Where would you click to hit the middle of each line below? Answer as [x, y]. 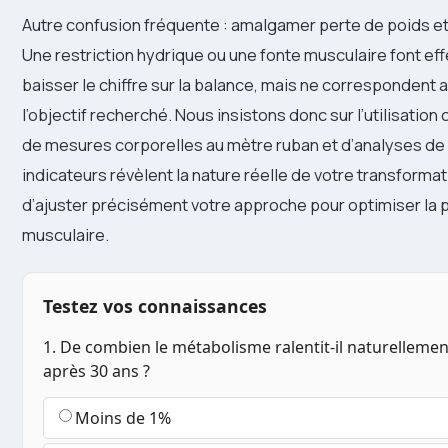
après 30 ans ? [96, 371]
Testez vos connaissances [155, 306]
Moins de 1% [123, 418]
